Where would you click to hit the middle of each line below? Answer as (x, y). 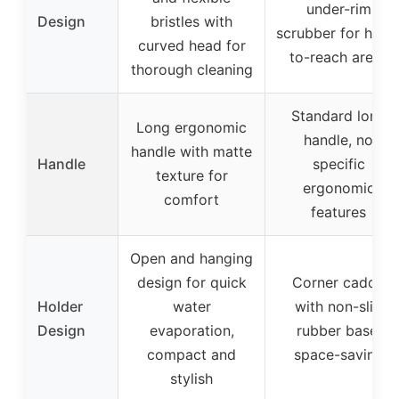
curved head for (191, 46)
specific (338, 164)
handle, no (338, 140)
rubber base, (338, 331)
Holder (60, 307)
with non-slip (338, 307)
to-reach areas (338, 57)
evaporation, (191, 331)
